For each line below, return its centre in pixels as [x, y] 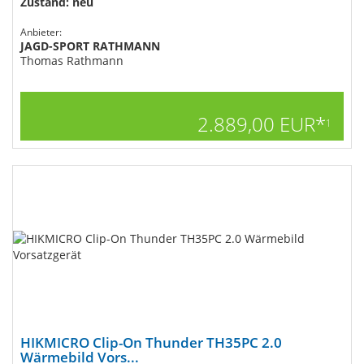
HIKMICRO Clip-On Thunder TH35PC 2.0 [151, 342]
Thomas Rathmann [72, 61]
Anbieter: [41, 32]
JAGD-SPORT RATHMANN [90, 46]
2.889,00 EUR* [262, 124]
